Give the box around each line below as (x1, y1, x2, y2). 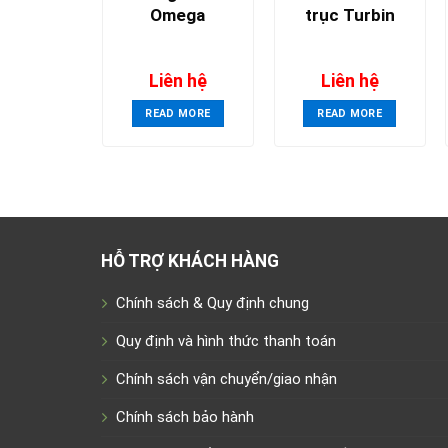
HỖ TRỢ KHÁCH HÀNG (100, 250, 279, 271)
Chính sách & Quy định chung (115, 294, 309, 313)
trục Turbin (304, 5, 395, 26)
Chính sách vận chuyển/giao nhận (115, 370, 337, 389)
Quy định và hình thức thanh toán (115, 332, 336, 351)
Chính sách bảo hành (115, 408, 254, 427)
